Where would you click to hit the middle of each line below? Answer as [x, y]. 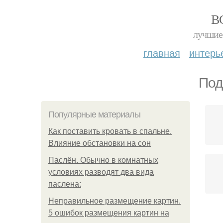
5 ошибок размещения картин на [109, 213]
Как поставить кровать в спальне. [110, 131]
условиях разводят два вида [101, 172]
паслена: [65, 184]
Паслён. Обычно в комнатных [103, 160]
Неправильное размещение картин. [114, 201]
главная [162, 53]
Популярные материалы [94, 114]
